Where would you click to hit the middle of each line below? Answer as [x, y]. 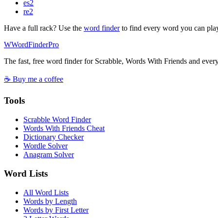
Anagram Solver [49, 155]
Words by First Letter [56, 210]
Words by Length [50, 201]
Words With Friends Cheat [64, 128]
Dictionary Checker [54, 137]
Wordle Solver [45, 146]
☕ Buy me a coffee [34, 79]
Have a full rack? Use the [44, 28]
